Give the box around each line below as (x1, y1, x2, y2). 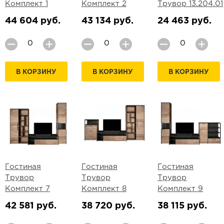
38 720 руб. (81, 201, 135, 210)
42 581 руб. (5, 201, 56, 210)
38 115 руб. (157, 201, 207, 210)
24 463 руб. (157, 16, 212, 25)
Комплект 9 (157, 185, 203, 192)
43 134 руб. (81, 16, 133, 25)
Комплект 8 (81, 185, 126, 192)
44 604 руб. (5, 16, 60, 25)
